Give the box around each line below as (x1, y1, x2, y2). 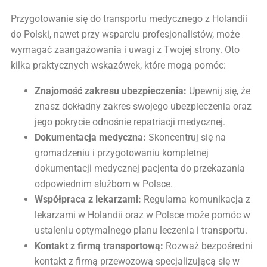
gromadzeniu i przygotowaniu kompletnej (35, 147, 209, 159)
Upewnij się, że (187, 85, 250, 97)
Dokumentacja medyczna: (35, 131, 146, 143)
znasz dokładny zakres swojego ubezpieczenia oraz (35, 100, 252, 112)
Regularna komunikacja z (141, 193, 250, 205)
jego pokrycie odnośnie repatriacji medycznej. (35, 116, 225, 128)
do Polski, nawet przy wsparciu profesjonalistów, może (11, 29, 240, 41)
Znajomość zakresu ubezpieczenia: (35, 85, 187, 97)
